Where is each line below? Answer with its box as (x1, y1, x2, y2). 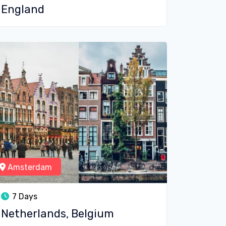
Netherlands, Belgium (1, 207, 114, 220)
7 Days (10, 192, 37, 201)
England (1, 3, 44, 16)
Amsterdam (6, 162, 52, 172)
